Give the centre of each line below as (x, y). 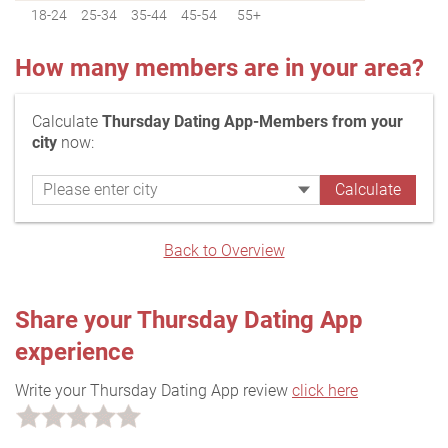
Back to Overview (224, 250)
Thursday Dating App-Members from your (252, 121)
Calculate (67, 121)
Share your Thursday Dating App (189, 319)
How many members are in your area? (219, 67)
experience (74, 351)
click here (325, 390)
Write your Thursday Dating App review (153, 390)
